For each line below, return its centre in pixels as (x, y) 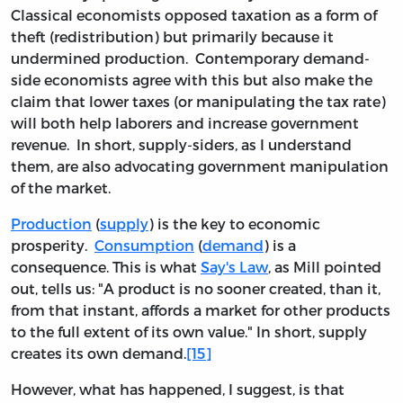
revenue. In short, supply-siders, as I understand (181, 144)
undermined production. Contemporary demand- (190, 58)
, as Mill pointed (325, 266)
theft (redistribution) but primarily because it (172, 36)
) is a (280, 245)
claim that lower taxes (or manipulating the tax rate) (198, 101)
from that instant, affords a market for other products (201, 309)
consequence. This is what (106, 266)
